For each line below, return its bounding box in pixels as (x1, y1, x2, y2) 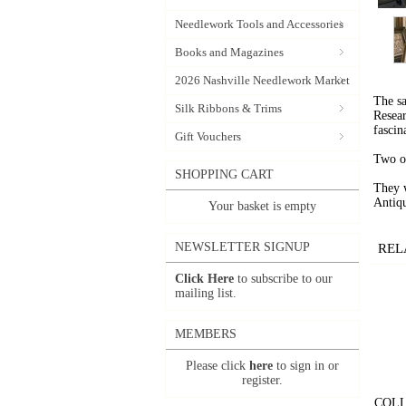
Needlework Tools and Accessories (175, 17, 343, 31)
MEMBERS (175, 327, 237, 341)
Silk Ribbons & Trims (175, 101, 282, 115)
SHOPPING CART (175, 168, 274, 181)
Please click (186, 359, 249, 372)
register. (242, 373, 283, 387)
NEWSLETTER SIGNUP (175, 240, 310, 254)
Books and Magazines (175, 45, 284, 59)
